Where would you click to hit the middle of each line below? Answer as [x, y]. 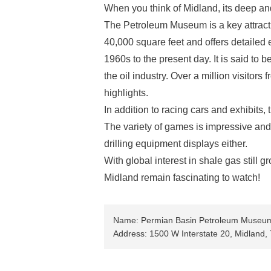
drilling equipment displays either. [176, 144]
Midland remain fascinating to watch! [182, 178]
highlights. [126, 93]
